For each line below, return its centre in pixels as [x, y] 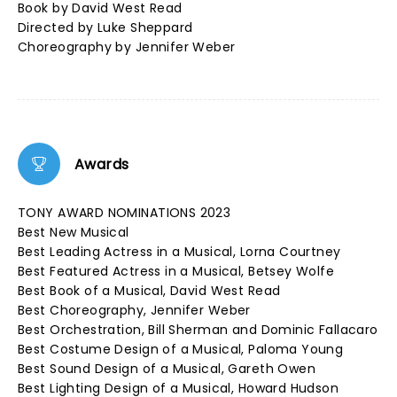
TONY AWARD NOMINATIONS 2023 [125, 213]
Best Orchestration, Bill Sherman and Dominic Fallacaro [198, 330]
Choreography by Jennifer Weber [127, 47]
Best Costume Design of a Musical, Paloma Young [181, 349]
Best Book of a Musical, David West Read [149, 291]
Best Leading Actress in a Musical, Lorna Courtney [179, 252]
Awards [102, 164]
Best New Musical [74, 232]
